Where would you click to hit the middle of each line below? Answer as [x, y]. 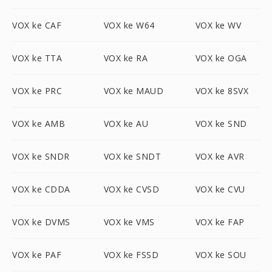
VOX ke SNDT [132, 156]
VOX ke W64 [129, 25]
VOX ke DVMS [41, 222]
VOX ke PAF [37, 255]
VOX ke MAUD [134, 91]
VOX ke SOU [221, 255]
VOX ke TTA [37, 58]
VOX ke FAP [220, 222]
